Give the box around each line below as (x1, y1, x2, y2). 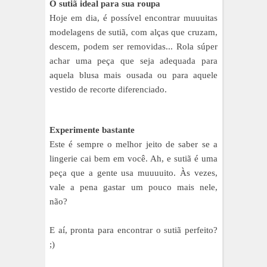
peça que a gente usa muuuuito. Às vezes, (49, 167, 218, 178)
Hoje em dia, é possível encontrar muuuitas (49, 13, 218, 23)
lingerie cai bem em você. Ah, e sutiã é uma (49, 153, 218, 163)
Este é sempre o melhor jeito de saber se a (49, 139, 218, 149)
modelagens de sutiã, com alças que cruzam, (49, 27, 218, 37)
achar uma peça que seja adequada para (49, 55, 218, 66)
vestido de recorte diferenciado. (49, 84, 167, 94)
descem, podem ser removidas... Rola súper (49, 41, 218, 51)
